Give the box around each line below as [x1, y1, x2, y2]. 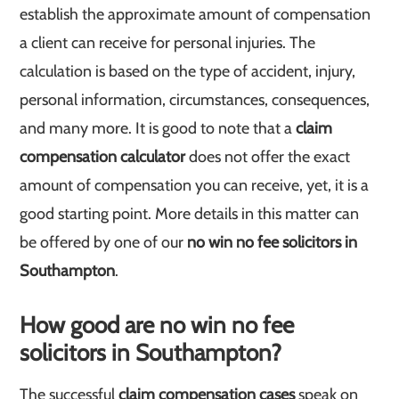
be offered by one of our [20, 232, 184, 252]
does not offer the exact [185, 147, 351, 167]
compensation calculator [20, 147, 186, 167]
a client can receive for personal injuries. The [20, 33, 316, 53]
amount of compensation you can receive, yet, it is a [20, 175, 370, 195]
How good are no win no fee [20, 311, 295, 339]
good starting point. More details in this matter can [20, 204, 360, 224]
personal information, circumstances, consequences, [20, 90, 370, 110]
